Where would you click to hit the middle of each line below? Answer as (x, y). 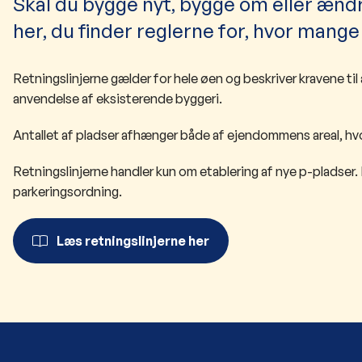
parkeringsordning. (67, 192)
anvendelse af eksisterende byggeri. (118, 99)
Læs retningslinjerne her (133, 241)
